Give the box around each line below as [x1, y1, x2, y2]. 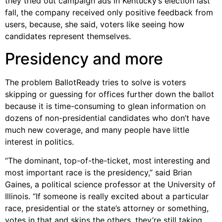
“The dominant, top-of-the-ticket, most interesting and [5, 156, 210, 166]
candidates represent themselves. [5, 31, 131, 42]
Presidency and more [5, 49, 163, 68]
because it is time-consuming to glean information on [5, 101, 206, 111]
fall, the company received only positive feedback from [5, 7, 213, 18]
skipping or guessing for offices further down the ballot [5, 89, 214, 99]
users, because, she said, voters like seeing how [5, 19, 184, 30]
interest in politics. [5, 136, 74, 147]
